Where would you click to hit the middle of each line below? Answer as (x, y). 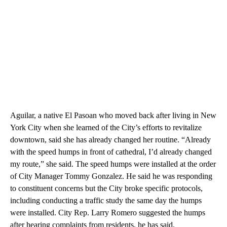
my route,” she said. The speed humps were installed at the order (113, 164)
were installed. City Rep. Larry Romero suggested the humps (108, 213)
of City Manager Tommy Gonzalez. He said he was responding (111, 176)
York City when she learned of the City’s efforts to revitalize (106, 128)
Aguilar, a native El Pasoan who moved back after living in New (113, 116)
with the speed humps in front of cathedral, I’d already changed (111, 152)
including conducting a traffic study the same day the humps (106, 201)
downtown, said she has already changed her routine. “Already (110, 140)
